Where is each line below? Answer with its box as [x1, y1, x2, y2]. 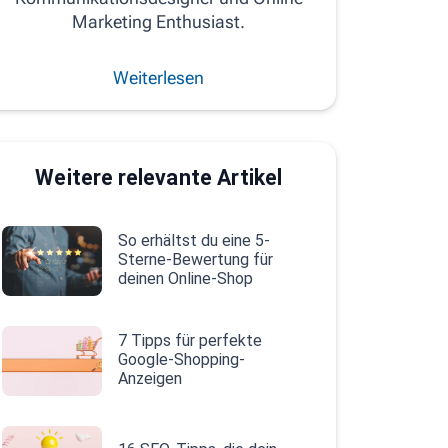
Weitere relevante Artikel [35, 165, 283, 190]
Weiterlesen [113, 67, 205, 88]
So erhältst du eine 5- [117, 230, 270, 250]
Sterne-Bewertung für [117, 249, 273, 269]
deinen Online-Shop [117, 268, 253, 288]
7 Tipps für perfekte [117, 330, 262, 350]
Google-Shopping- [117, 349, 245, 369]
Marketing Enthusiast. [72, 11, 246, 32]
